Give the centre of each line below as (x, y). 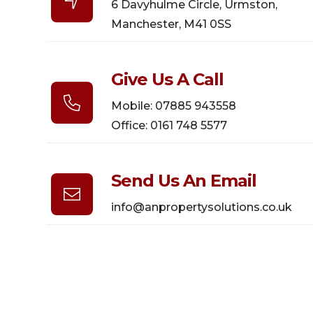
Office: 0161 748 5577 (169, 126)
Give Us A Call (168, 80)
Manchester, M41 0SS (172, 24)
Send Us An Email (184, 181)
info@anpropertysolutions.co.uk (202, 208)
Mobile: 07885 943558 (174, 106)
